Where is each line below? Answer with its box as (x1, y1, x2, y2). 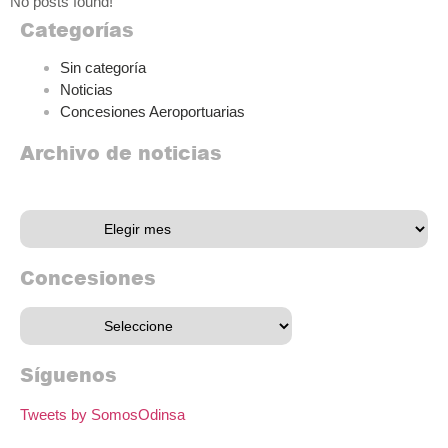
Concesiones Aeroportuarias (60, 103, 245, 121)
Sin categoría (60, 59, 146, 77)
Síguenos (20, 361, 117, 389)
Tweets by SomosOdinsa (20, 406, 185, 424)
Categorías (20, 16, 134, 44)
